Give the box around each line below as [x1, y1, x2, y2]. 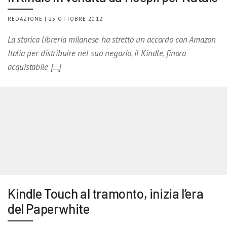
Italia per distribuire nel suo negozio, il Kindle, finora [8, 47, 186, 59]
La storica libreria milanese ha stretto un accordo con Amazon [8, 33, 216, 45]
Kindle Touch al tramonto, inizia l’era [8, 185, 204, 201]
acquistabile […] [8, 61, 62, 72]
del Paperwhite [8, 200, 90, 216]
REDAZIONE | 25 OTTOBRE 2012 [8, 15, 103, 22]
